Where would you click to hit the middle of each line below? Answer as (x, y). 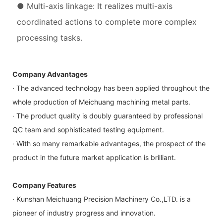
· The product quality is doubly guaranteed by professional (108, 116)
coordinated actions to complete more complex (107, 22)
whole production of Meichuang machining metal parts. (101, 102)
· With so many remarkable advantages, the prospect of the (109, 144)
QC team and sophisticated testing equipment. (88, 130)
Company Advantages (50, 74)
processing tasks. (49, 38)
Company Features (44, 185)
